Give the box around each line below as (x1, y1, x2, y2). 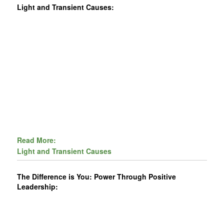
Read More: (17, 134, 56, 145)
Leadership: (17, 181, 58, 192)
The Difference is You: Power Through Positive (17, 171, 176, 182)
